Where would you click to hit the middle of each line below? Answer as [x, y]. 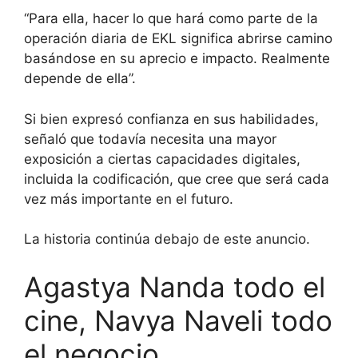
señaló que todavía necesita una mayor [150, 139]
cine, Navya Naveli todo [178, 320]
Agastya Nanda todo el [175, 286]
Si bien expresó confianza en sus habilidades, [171, 119]
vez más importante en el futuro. [129, 199]
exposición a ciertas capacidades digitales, [162, 159]
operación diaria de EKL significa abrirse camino [178, 39]
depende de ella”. [80, 79]
